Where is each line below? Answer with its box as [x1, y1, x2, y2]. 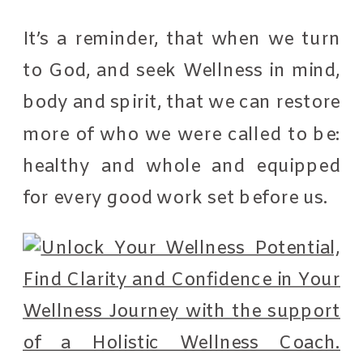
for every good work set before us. [23, 186, 333, 210]
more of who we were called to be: [23, 122, 341, 147]
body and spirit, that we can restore [23, 90, 341, 115]
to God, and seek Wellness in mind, [23, 58, 341, 83]
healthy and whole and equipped [23, 154, 341, 178]
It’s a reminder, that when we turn [23, 27, 341, 51]
